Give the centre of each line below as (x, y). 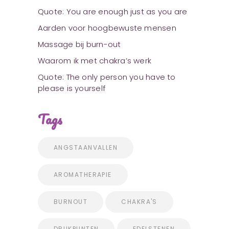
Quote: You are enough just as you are (113, 12)
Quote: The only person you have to (107, 77)
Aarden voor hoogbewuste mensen (107, 28)
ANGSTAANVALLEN (86, 148)
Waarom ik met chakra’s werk (95, 61)
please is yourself (72, 88)
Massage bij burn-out (79, 44)
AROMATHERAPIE (83, 175)
